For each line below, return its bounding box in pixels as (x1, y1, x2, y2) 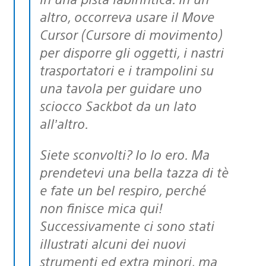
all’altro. (40, 114, 88, 132)
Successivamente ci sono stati (40, 216, 214, 234)
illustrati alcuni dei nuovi (40, 234, 186, 252)
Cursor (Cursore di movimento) (40, 25, 222, 43)
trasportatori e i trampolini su (40, 61, 214, 78)
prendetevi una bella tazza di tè (40, 163, 229, 180)
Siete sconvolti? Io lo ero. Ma (40, 145, 47, 163)
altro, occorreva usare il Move (40, 7, 214, 25)
